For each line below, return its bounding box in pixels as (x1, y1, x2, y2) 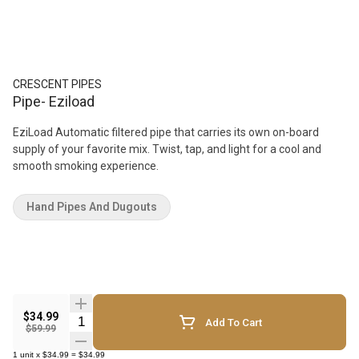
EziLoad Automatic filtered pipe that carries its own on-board (13, 126, 319, 139)
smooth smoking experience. (13, 159, 159, 172)
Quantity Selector (68, 313, 164, 328)
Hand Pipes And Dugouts (26, 200, 157, 213)
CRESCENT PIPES (13, 78, 102, 91)
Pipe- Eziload (13, 93, 95, 110)
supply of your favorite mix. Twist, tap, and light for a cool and (13, 143, 321, 155)
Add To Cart (204, 316, 262, 329)
